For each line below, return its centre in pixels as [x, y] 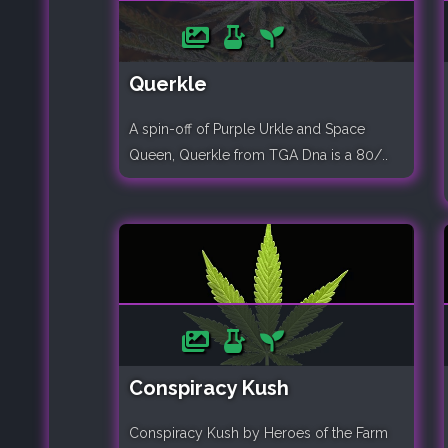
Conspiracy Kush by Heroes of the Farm [258, 433]
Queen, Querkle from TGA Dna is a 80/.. [258, 154]
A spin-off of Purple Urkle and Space [247, 128]
